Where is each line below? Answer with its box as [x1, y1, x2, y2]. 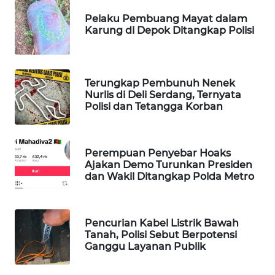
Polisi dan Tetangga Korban [85, 100, 223, 112]
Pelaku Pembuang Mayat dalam [85, 13, 247, 25]
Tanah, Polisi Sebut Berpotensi [85, 228, 237, 241]
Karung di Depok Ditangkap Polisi [85, 25, 254, 37]
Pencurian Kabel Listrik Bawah [85, 217, 239, 229]
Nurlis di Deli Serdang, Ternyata [85, 88, 241, 101]
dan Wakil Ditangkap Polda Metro [85, 170, 254, 182]
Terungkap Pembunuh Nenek [85, 77, 235, 89]
